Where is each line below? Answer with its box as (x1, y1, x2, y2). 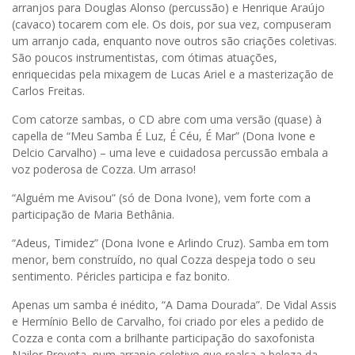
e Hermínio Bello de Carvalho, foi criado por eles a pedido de (12, 314, 324, 330)
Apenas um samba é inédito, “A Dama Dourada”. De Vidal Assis (12, 297, 337, 313)
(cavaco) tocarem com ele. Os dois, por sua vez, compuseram (12, 17, 331, 32)
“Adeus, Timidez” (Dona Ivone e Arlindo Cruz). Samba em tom (12, 235, 329, 251)
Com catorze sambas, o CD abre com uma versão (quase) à (12, 112, 322, 128)
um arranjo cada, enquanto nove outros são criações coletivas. (12, 33, 337, 49)
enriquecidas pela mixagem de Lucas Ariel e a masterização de (12, 67, 334, 82)
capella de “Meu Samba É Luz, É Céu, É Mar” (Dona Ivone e (12, 128, 315, 144)
